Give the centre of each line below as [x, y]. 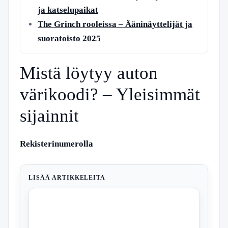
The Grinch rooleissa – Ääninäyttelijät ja [115, 24]
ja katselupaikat [68, 10]
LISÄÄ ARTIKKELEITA [67, 177]
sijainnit [49, 116]
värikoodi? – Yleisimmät [110, 94]
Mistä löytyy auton [89, 73]
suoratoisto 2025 [69, 38]
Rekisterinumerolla [56, 144]
